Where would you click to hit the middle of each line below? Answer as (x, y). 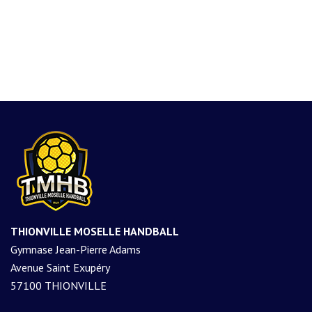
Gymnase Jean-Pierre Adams (76, 249)
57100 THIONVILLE (58, 286)
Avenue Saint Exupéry (60, 267)
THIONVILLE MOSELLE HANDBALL (95, 231)
